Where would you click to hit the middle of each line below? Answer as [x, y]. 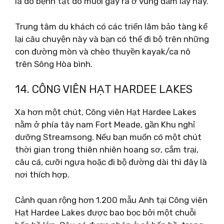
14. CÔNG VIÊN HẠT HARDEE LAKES [104, 89]
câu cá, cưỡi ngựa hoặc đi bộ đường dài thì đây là [111, 162]
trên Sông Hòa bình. [54, 64]
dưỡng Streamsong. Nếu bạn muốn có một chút [108, 137]
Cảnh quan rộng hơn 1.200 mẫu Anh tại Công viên [111, 200]
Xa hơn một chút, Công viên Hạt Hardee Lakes [106, 112]
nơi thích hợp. [42, 174]
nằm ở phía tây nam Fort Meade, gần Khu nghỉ [105, 124]
